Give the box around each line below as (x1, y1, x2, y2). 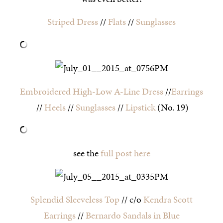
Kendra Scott (143, 193, 193, 207)
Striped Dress (47, 15, 98, 29)
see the (73, 146, 101, 160)
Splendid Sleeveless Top (30, 193, 119, 207)
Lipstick (125, 100, 155, 114)
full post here (100, 146, 150, 160)
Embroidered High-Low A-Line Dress (20, 84, 163, 98)
